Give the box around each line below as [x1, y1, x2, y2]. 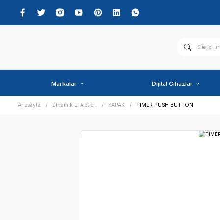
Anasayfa [22, 127, 51, 136]
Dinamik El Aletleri [65, 127, 121, 136]
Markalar [64, 100, 96, 110]
